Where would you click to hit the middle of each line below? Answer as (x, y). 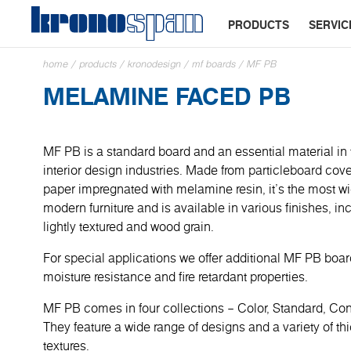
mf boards (214, 64)
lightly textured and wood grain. (128, 226)
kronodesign (154, 64)
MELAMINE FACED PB (167, 96)
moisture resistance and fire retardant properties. (175, 277)
